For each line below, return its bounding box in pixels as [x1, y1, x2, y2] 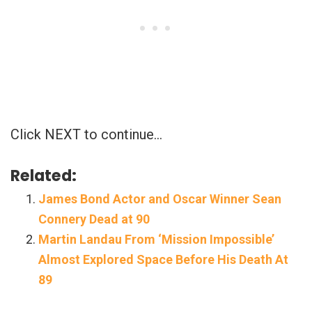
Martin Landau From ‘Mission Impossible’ [38, 231, 274, 247]
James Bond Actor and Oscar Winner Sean [38, 191, 281, 206]
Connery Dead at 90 [38, 211, 150, 226]
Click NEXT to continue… [10, 125, 162, 143]
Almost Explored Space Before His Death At [38, 251, 288, 267]
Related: [10, 164, 77, 187]
